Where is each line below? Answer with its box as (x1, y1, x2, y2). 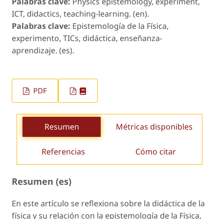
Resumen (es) (12, 175, 71, 188)
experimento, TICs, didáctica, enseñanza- (12, 32, 162, 44)
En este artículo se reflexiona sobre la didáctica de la (12, 197, 205, 209)
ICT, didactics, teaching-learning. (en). (12, 8, 149, 19)
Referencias (42, 146, 85, 157)
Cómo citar (135, 146, 176, 157)
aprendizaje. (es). (12, 44, 74, 56)
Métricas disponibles (115, 121, 193, 132)
